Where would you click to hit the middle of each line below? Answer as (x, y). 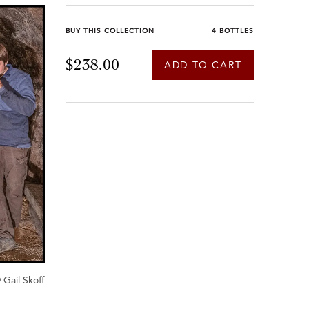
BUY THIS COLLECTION (110, 32)
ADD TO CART (203, 66)
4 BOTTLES (233, 32)
